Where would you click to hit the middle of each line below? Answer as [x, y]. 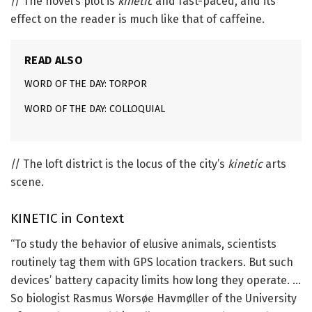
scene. [27, 182]
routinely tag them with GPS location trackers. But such [152, 262]
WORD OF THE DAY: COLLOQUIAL [95, 109]
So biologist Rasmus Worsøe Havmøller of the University [154, 298]
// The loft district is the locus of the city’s [119, 164]
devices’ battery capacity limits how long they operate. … [156, 280]
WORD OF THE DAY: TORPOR [86, 84]
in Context [91, 219]
